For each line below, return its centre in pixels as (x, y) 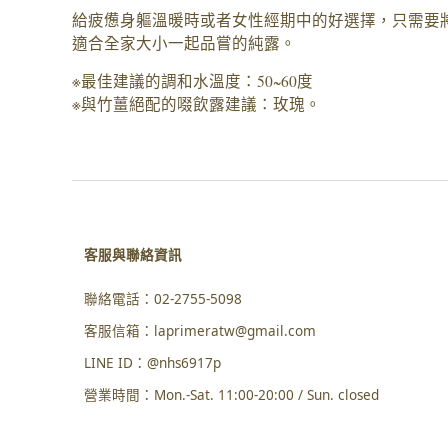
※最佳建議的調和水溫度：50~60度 (192, 81)
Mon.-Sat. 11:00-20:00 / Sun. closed (266, 394)
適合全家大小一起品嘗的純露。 (184, 42)
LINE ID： (115, 362)
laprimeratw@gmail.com (235, 330)
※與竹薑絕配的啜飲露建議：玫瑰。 (196, 104)
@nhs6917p (184, 362)
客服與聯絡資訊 (133, 254)
